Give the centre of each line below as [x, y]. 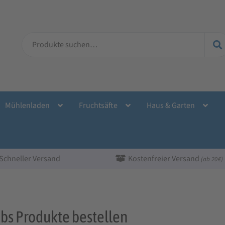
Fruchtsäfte [98, 105]
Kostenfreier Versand [165, 158]
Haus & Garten [171, 105]
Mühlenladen [27, 105]
